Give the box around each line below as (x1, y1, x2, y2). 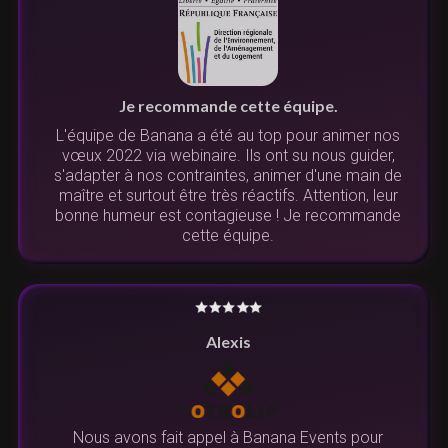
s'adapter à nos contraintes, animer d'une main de (54, 166, 402, 186)
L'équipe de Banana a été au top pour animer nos (56, 126, 400, 146)
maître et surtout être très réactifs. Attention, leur (58, 186, 398, 206)
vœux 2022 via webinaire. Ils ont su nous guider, (61, 146, 395, 166)
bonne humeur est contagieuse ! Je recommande (55, 206, 401, 226)
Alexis (205, 332, 251, 352)
